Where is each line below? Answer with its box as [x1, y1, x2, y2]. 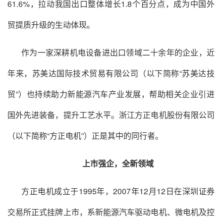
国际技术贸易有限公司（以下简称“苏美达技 [56, 67, 215, 79]
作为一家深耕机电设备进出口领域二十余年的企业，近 [21, 47, 215, 58]
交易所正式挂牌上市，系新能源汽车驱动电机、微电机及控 [7, 206, 215, 218]
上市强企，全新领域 [82, 158, 154, 169]
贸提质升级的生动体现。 [7, 19, 95, 30]
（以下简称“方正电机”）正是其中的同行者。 [7, 130, 163, 141]
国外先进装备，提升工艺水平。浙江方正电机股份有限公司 [7, 109, 215, 120]
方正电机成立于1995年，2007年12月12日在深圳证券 [21, 185, 215, 197]
